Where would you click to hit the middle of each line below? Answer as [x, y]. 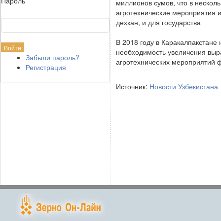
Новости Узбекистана [184, 86]
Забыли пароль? [53, 57]
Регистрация [46, 67]
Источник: [133, 86]
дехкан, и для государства [158, 22]
